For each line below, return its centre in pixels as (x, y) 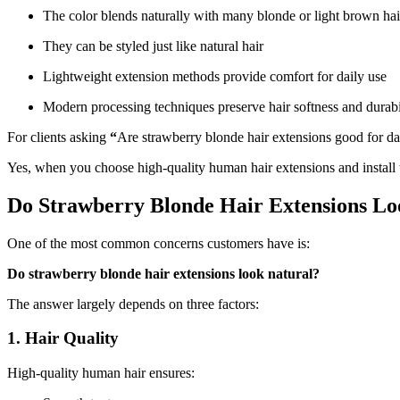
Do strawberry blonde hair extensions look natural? (163, 273)
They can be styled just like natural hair (153, 46)
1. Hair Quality (63, 338)
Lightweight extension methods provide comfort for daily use (215, 76)
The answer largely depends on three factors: (133, 304)
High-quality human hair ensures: (101, 373)
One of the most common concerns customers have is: (158, 243)
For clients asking (58, 137)
